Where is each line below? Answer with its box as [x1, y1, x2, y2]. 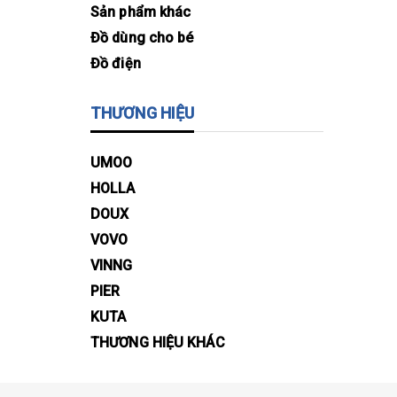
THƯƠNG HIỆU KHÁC [90, 333, 225, 351]
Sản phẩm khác [90, 4, 191, 21]
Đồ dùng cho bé [90, 29, 194, 47]
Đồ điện [90, 55, 141, 73]
